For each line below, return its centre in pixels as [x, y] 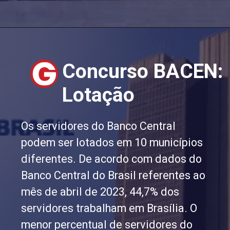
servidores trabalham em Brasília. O [109, 208]
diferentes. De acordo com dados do [112, 159]
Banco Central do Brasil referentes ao [113, 176]
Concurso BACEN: [142, 72]
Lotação [101, 95]
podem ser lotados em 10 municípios [112, 143]
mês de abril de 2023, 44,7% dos [100, 192]
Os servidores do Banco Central [99, 126]
